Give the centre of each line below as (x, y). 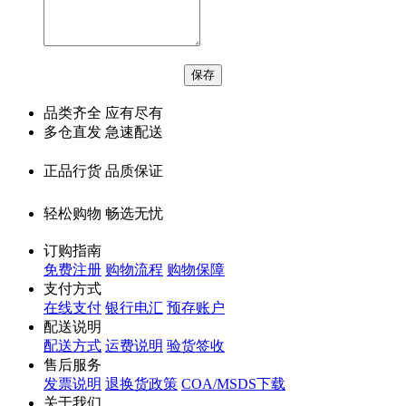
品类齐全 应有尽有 (103, 113)
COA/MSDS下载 (233, 384)
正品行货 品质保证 (103, 171)
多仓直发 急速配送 (103, 132)
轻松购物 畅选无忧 (103, 214)
